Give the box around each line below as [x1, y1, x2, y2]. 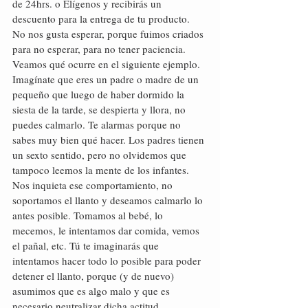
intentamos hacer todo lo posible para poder [12, 254, 203, 267]
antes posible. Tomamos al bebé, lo [12, 208, 166, 222]
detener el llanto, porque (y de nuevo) [12, 269, 177, 283]
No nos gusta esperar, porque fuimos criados [12, 27, 206, 41]
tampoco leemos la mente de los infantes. [12, 163, 192, 177]
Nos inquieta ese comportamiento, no [12, 178, 175, 192]
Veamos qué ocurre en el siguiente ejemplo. [12, 57, 203, 71]
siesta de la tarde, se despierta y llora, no [12, 102, 188, 116]
